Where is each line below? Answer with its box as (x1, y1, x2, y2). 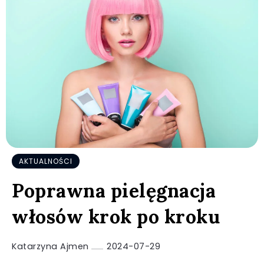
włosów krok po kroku (12, 204, 220, 229)
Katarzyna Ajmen (12, 240, 91, 252)
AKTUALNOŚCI (19, 156, 72, 166)
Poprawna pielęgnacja (12, 178, 216, 203)
